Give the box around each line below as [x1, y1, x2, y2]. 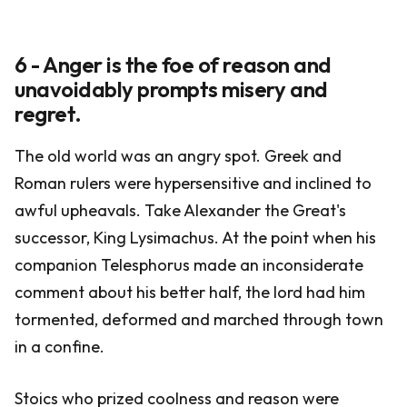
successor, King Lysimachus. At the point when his [15, 227, 376, 248]
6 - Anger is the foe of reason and [15, 51, 332, 78]
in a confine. [15, 336, 104, 357]
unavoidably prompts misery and [15, 75, 328, 103]
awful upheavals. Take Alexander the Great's [15, 200, 346, 221]
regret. [15, 100, 82, 127]
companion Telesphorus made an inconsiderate [15, 254, 363, 275]
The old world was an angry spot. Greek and [15, 145, 342, 166]
